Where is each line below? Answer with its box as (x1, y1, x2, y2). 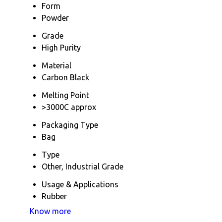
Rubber (42, 192, 67, 201)
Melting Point (42, 91, 89, 100)
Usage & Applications (42, 180, 118, 189)
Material (42, 61, 71, 70)
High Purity (42, 43, 81, 53)
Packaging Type (42, 120, 98, 130)
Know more (30, 207, 71, 216)
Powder (42, 13, 69, 23)
